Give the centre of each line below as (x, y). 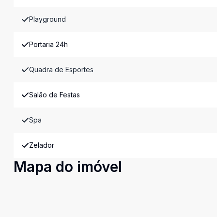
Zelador (42, 145)
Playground (47, 19)
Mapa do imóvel (68, 167)
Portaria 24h (48, 44)
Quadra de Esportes (61, 70)
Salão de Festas (54, 95)
